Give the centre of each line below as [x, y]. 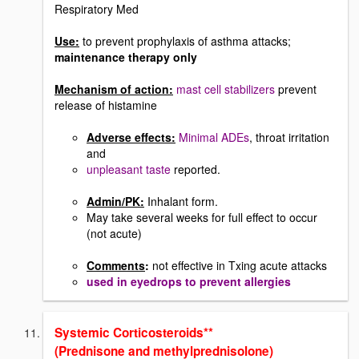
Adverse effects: [131, 137]
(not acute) [114, 233]
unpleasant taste [129, 169]
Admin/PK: [115, 201]
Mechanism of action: [114, 89]
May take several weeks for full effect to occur [202, 217]
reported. [196, 169]
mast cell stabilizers [226, 89]
